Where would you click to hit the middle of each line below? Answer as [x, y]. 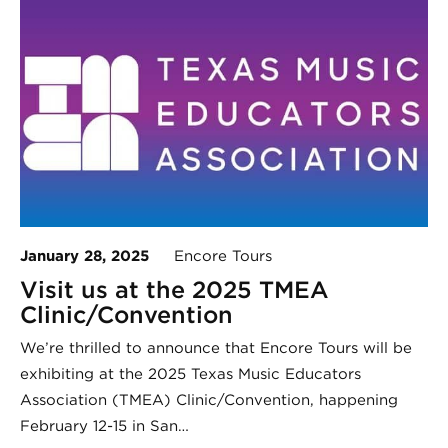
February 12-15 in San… [104, 426]
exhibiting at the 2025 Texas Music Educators [190, 374]
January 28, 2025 [84, 256]
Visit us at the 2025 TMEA [174, 290]
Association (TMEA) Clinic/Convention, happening [209, 400]
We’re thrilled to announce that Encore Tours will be [216, 348]
